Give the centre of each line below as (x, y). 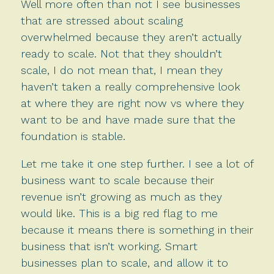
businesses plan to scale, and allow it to (124, 262)
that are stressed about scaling (102, 20)
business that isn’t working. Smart (109, 246)
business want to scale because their (117, 180)
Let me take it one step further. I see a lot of (137, 163)
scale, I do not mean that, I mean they (121, 70)
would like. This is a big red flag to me (119, 213)
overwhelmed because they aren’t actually (131, 37)
